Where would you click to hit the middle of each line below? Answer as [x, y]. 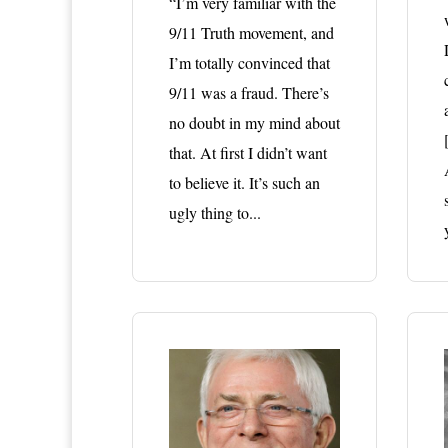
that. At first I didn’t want [248, 152]
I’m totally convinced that [249, 62]
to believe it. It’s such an [244, 182]
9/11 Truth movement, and [251, 32]
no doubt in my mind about [254, 122]
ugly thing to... [215, 212]
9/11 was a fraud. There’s [249, 92]
